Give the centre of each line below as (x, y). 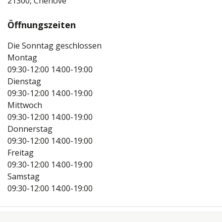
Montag (22, 58)
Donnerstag (30, 129)
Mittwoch (25, 105)
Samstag (24, 177)
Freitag (21, 153)
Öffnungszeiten (42, 25)
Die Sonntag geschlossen (55, 46)
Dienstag (24, 82)
